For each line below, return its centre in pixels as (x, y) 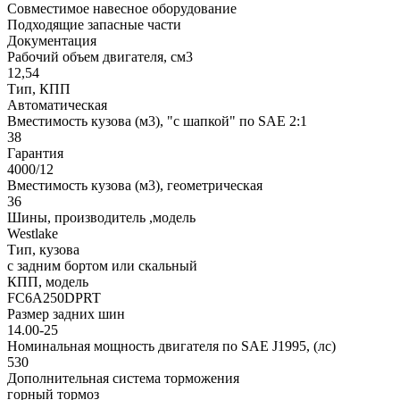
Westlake (33, 234)
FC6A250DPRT (54, 298)
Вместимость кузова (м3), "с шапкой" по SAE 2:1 (157, 121)
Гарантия (35, 154)
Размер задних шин (66, 314)
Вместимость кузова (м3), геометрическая (135, 186)
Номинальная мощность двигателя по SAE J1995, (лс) (171, 346)
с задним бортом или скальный (102, 266)
